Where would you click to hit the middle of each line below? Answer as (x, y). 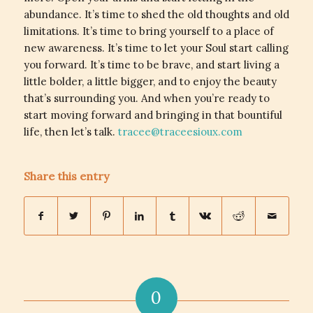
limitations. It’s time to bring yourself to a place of (148, 31)
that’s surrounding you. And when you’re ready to (146, 98)
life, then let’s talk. (71, 132)
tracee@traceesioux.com (180, 132)
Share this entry (66, 176)
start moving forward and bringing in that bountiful (153, 115)
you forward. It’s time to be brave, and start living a (151, 65)
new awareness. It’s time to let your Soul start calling (156, 48)
